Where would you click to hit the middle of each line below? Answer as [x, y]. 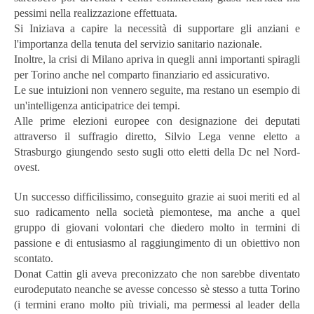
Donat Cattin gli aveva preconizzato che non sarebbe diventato [157, 273]
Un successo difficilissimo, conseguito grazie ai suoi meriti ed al [157, 196]
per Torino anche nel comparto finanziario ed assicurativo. [142, 74]
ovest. [27, 167]
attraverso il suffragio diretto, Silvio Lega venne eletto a [157, 136]
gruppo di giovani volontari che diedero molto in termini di [157, 227]
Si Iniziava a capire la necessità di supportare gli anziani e [157, 28]
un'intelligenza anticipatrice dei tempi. [97, 105]
